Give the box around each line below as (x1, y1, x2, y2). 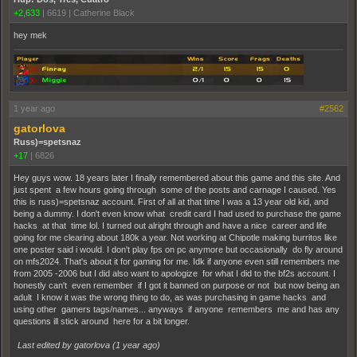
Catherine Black (73, 7, 135, 18)
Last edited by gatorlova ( (18, 339, 116, 350)
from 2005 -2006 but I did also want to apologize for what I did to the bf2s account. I (14, 268, 335, 278)
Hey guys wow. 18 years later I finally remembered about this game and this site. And (14, 172, 340, 182)
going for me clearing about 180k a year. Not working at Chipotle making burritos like (14, 232, 337, 242)
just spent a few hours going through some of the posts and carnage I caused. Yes (14, 184, 336, 194)
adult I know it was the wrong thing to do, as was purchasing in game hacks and (14, 292, 326, 302)
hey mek (14, 29, 47, 40)
